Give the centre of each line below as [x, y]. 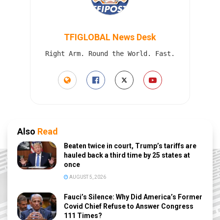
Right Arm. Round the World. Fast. [110, 53]
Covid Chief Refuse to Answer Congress [129, 206]
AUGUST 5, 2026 [87, 177]
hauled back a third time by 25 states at [127, 155]
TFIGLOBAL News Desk [110, 37]
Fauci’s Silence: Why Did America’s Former [133, 197]
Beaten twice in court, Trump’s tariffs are [130, 146]
